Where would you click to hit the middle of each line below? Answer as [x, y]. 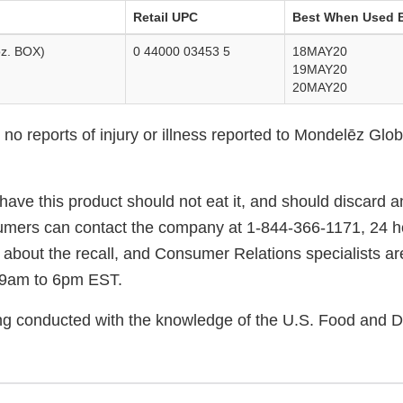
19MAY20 [320, 70]
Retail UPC [166, 18]
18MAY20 [320, 52]
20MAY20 [320, 88]
